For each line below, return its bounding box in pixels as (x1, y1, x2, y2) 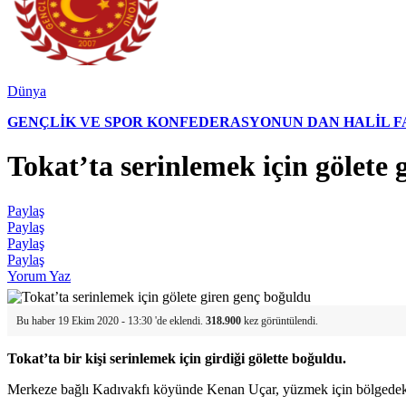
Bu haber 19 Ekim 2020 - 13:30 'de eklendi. (16, 314, 206, 327)
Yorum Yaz (7, 267, 71, 284)
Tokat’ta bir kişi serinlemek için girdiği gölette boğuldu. (7, 350, 346, 366)
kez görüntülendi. (241, 314, 318, 327)
